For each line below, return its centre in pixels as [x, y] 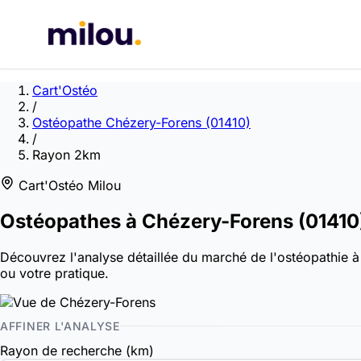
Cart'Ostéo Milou [70, 185]
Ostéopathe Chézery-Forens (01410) [141, 122]
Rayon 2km [66, 155]
